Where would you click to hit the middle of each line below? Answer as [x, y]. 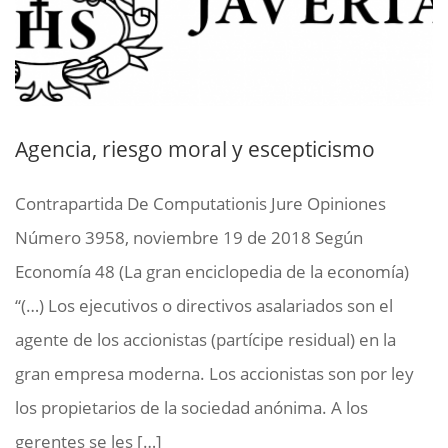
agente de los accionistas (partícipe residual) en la [205, 339]
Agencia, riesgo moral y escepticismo [195, 148]
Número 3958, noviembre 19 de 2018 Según [189, 237]
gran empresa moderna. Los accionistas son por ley [214, 373]
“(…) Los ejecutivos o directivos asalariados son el [204, 305]
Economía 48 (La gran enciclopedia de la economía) [212, 271]
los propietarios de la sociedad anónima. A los [191, 407]
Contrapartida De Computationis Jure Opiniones [200, 203]
